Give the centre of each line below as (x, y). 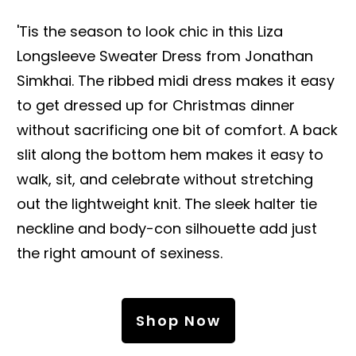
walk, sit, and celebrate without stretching (165, 179)
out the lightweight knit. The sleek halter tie (167, 203)
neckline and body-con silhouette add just (167, 228)
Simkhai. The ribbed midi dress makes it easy (176, 80)
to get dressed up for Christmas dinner (156, 105)
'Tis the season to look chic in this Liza (150, 31)
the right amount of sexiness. (120, 253)
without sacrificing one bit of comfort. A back (177, 130)
